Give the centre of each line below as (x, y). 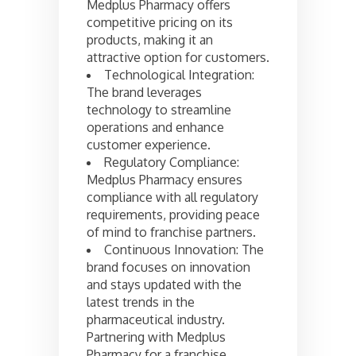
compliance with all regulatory (172, 197)
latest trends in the (141, 302)
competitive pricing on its (160, 22)
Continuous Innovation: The (184, 249)
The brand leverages (144, 92)
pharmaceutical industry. (156, 319)
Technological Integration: (179, 74)
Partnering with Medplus (156, 337)
